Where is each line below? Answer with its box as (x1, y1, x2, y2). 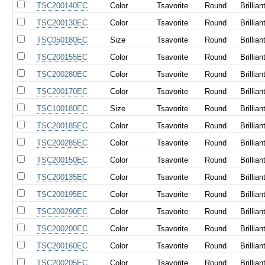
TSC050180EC (37, 35, 88, 44)
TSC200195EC (37, 189, 88, 199)
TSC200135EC (37, 172, 88, 182)
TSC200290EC (37, 206, 88, 216)
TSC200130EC (37, 18, 88, 27)
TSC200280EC (37, 69, 88, 79)
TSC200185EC (37, 121, 88, 130)
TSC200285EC (37, 138, 88, 147)
